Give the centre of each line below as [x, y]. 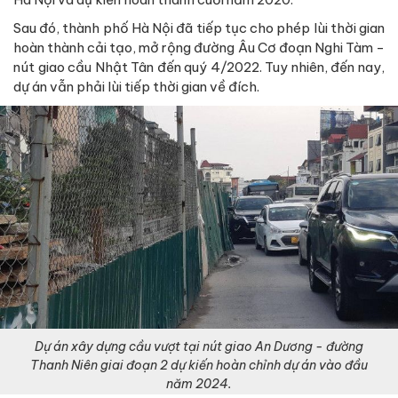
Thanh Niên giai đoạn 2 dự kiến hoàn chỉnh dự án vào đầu [199, 366]
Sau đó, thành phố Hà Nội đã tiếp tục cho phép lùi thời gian [199, 28]
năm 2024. [199, 384]
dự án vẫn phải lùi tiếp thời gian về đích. [136, 86]
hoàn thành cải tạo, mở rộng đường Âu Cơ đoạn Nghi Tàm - [199, 47]
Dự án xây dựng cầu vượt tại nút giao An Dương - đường [199, 347]
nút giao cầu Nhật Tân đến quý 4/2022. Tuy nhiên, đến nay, [199, 67]
